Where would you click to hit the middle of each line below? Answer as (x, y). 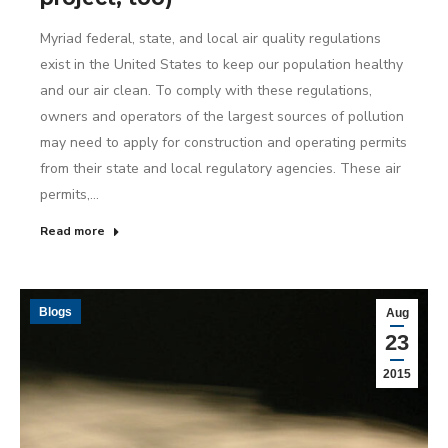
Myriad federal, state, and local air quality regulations (210, 38)
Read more (72, 231)
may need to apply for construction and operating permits (223, 142)
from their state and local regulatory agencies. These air (220, 168)
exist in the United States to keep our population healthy (221, 64)
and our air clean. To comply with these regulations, (206, 90)
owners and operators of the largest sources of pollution (222, 116)
